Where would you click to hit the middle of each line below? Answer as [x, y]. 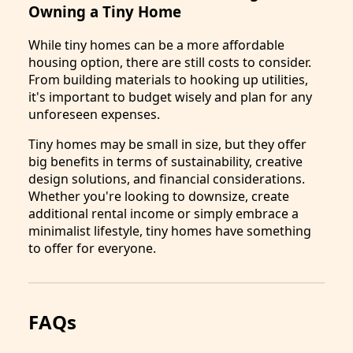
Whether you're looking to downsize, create [159, 196]
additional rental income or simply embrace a [163, 213]
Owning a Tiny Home [105, 12]
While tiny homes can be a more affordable [156, 45]
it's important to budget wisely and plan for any [170, 97]
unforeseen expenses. [94, 114]
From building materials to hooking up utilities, [168, 79]
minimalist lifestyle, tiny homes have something [170, 230]
